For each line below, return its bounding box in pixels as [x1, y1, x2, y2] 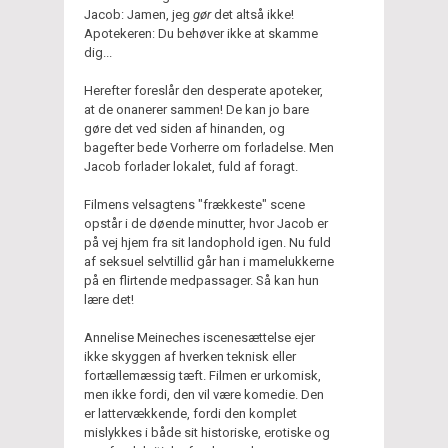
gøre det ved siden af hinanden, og [84, 120, 285, 136]
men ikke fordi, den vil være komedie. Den [84, 386, 324, 402]
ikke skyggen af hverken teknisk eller [84, 348, 296, 364]
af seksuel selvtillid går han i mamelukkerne [84, 253, 334, 269]
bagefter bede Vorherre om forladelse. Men [84, 139, 334, 155]
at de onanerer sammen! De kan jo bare [84, 101, 309, 117]
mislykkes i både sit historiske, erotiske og [84, 424, 330, 440]
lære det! [84, 291, 134, 307]
